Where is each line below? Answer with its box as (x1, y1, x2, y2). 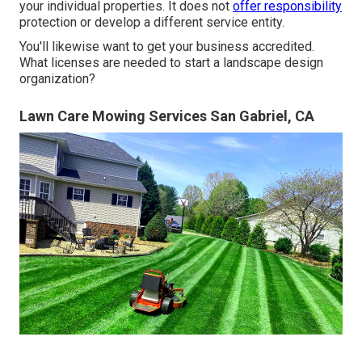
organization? (19, 70, 95, 86)
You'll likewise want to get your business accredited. (19, 38, 314, 54)
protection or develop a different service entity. (19, 14, 284, 30)
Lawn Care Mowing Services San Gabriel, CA (19, 107, 314, 124)
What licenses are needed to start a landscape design (19, 54, 323, 70)
